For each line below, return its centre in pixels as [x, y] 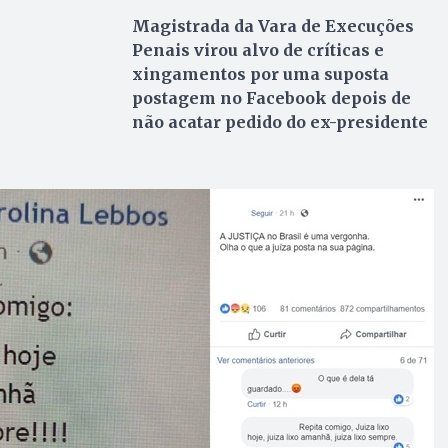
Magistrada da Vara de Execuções [272, 25]
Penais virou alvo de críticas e [257, 49]
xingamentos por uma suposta [260, 73]
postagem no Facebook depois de [271, 97]
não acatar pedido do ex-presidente [281, 121]
